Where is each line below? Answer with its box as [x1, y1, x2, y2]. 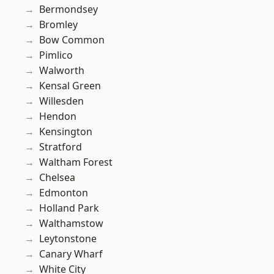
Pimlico [39, 48, 73, 62]
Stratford [39, 140, 82, 154]
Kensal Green [39, 79, 101, 93]
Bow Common [39, 33, 105, 47]
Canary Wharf [39, 247, 103, 261]
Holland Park [39, 201, 99, 215]
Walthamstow [39, 217, 103, 231]
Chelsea [39, 171, 75, 185]
